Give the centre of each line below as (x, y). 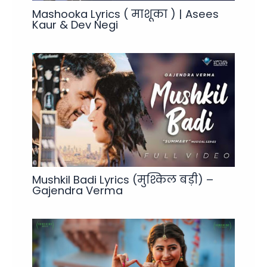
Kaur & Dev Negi (75, 24)
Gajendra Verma (78, 191)
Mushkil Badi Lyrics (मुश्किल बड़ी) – (123, 180)
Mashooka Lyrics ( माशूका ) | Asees (126, 14)
